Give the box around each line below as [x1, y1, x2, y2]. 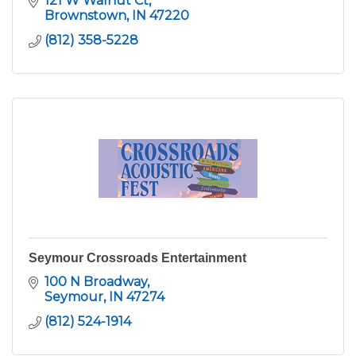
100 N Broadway [44, 274, 147, 290]
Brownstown [44, 8, 126, 24]
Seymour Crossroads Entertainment [29, 251, 246, 265]
